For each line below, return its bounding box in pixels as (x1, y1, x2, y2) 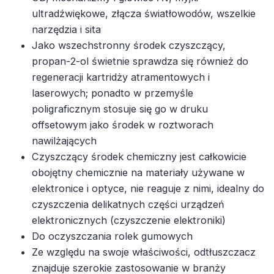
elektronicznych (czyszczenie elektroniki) (32, 214, 226, 226)
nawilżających (32, 135, 97, 147)
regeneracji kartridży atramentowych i (32, 71, 210, 83)
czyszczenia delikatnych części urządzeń (32, 198, 224, 210)
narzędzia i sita (32, 23, 101, 35)
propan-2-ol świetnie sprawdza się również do (32, 55, 248, 67)
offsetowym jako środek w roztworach (32, 119, 213, 131)
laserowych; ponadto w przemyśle (32, 87, 193, 99)
